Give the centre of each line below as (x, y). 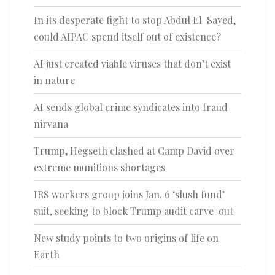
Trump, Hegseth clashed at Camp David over (134, 151)
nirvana (51, 124)
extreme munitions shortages (99, 168)
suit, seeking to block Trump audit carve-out (134, 211)
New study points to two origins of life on (126, 238)
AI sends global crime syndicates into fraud (131, 107)
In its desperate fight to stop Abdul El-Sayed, (135, 20)
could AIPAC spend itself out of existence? (127, 37)
